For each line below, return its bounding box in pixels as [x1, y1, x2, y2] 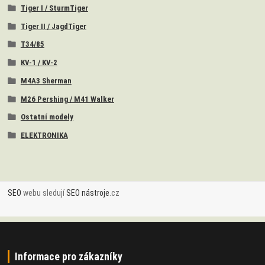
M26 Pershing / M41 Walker [20, 94, 114, 104]
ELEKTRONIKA [20, 131, 68, 140]
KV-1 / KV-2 [20, 58, 57, 67]
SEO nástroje [66, 188, 110, 198]
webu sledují [21, 188, 67, 198]
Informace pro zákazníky [14, 251, 122, 263]
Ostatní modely [20, 112, 73, 122]
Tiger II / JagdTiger [20, 21, 86, 31]
